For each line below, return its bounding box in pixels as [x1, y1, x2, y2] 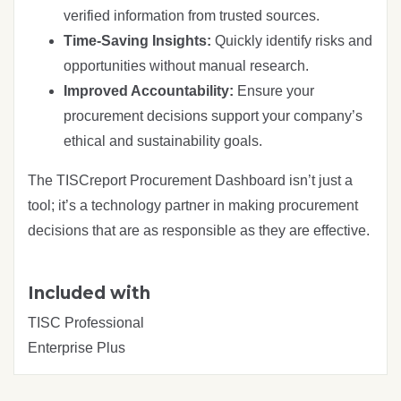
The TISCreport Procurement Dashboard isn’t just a [28, 172, 353, 188]
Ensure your [237, 82, 314, 98]
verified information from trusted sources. [64, 7, 320, 23]
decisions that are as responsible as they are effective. [28, 222, 370, 238]
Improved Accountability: [64, 82, 237, 98]
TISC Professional [28, 314, 144, 330]
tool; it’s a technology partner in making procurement [28, 197, 358, 213]
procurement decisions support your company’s [64, 107, 363, 124]
